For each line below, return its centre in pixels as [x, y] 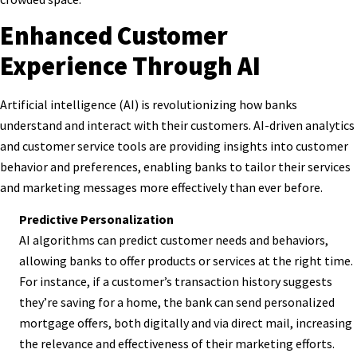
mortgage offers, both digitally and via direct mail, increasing [186, 323]
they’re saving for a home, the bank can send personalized [177, 302]
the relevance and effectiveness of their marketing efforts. [177, 344]
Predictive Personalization [96, 220]
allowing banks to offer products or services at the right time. [186, 261]
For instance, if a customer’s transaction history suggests [176, 282]
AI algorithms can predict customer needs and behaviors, [174, 240]
